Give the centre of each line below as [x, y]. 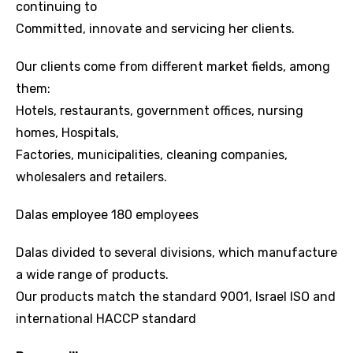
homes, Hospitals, [67, 133]
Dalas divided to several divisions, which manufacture [176, 253]
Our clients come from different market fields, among [173, 67]
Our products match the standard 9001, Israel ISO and [176, 297]
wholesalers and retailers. [91, 177]
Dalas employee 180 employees [107, 215]
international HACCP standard [106, 319]
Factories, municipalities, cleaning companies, [152, 155]
